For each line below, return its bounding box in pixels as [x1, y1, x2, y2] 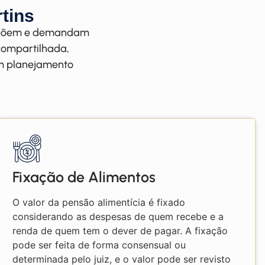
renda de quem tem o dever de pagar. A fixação [12, 225, 228, 237]
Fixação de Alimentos [12, 168, 156, 186]
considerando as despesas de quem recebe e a [12, 211, 224, 223]
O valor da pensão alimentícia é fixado [12, 196, 185, 209]
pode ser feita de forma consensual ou [12, 239, 186, 251]
